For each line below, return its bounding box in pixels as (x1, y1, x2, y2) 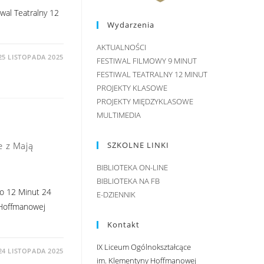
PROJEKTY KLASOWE (96, 82, 167, 93)
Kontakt (107, 219, 140, 230)
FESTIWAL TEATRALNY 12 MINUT (96, 68, 207, 80)
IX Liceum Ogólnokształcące (96, 241, 191, 252)
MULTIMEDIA (96, 109, 141, 120)
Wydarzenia (107, 19, 154, 30)
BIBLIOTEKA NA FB (96, 175, 160, 186)
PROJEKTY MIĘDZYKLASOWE (96, 95, 193, 107)
